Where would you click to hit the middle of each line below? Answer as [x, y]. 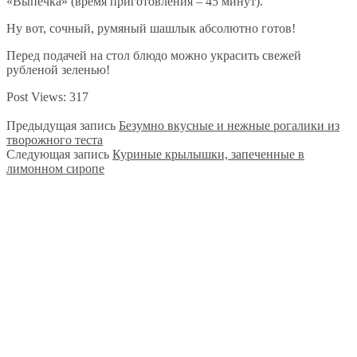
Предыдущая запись [61, 125]
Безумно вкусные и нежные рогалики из [229, 125]
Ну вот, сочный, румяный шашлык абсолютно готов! [151, 28]
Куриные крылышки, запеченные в [208, 154]
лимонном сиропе [55, 168]
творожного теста [55, 139]
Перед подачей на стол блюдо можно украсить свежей [154, 55]
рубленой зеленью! [58, 69]
